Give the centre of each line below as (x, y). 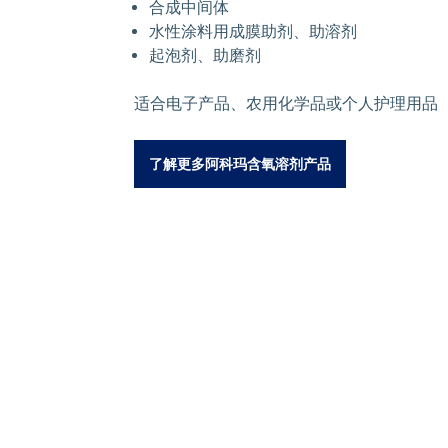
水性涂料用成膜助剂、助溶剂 (253, 31)
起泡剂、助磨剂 (205, 55)
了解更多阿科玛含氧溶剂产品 (240, 163)
